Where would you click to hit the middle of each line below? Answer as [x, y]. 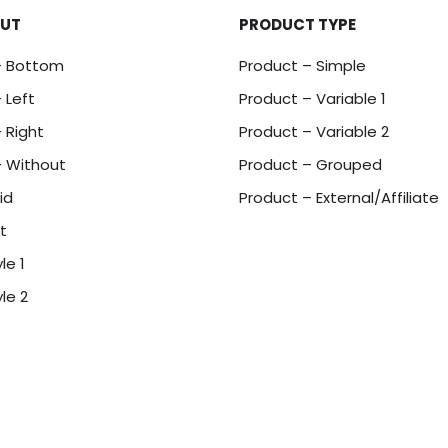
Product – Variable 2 [314, 131]
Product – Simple [302, 65]
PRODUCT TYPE [297, 24]
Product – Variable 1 [312, 98]
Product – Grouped [310, 164]
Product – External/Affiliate [339, 197]
